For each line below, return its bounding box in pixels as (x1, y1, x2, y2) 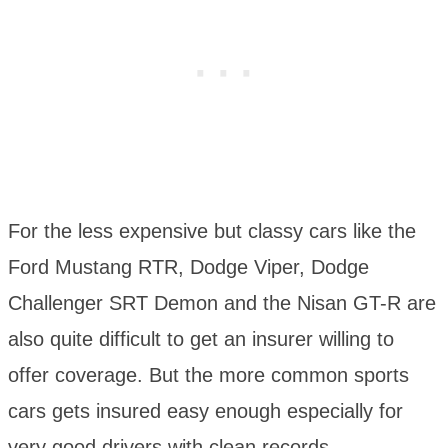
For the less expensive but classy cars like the (8, 219, 416, 242)
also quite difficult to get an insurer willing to (8, 327, 394, 350)
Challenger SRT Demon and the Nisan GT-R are (8, 291, 436, 314)
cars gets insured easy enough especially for (8, 399, 403, 422)
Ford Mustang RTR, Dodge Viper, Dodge (8, 255, 369, 278)
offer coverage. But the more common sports (8, 363, 409, 386)
